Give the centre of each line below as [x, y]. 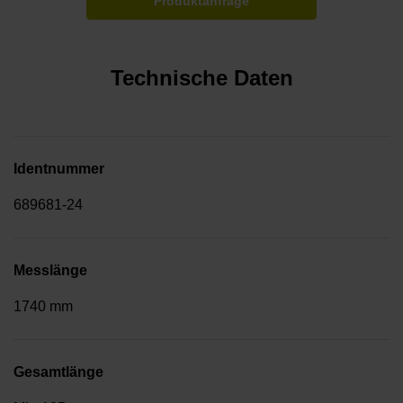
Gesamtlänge [58, 372]
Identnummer [59, 169]
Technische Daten [201, 78]
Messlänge [50, 271]
